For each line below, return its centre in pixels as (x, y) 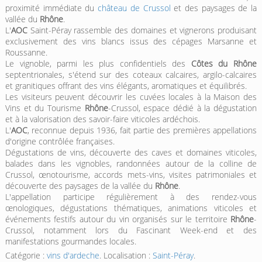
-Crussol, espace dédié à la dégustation (182, 108)
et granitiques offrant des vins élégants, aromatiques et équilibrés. (126, 86)
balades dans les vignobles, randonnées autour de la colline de (131, 164)
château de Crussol (134, 8)
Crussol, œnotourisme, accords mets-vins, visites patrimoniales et (131, 175)
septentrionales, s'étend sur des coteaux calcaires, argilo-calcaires (131, 75)
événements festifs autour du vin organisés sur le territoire (118, 219)
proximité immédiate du (51, 8)
